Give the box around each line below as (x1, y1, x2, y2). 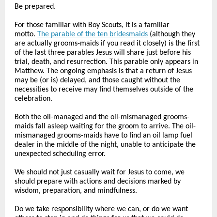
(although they (150, 31, 195, 38)
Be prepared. (15, 3, 56, 11)
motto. (15, 31, 37, 38)
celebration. (15, 95, 52, 103)
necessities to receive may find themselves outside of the (15, 86, 193, 93)
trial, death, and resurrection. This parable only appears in (15, 58, 198, 66)
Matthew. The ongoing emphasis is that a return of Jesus (15, 67, 192, 75)
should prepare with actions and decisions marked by (15, 178, 181, 186)
